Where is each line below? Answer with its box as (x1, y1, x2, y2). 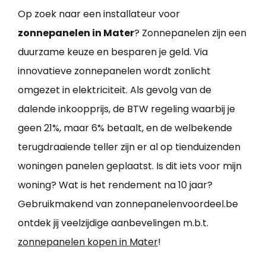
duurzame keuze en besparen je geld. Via (18, 45, 208, 59)
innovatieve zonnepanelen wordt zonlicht (18, 64, 211, 78)
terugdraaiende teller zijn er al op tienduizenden (18, 140, 240, 154)
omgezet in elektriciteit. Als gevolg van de (18, 83, 211, 97)
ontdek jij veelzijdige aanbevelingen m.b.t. (18, 216, 208, 230)
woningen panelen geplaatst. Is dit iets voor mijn (18, 159, 242, 173)
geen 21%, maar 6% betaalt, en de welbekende (18, 121, 232, 135)
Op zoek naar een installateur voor (18, 7, 180, 21)
